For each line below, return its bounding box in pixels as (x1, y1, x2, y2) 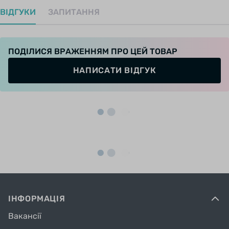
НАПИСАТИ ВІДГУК (73, 65, 156, 75)
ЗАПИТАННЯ (48, 7, 100, 17)
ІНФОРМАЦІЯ (8, 193, 65, 203)
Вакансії (8, 211, 41, 221)
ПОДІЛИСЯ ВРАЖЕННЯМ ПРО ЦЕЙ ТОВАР (8, 46, 177, 56)
